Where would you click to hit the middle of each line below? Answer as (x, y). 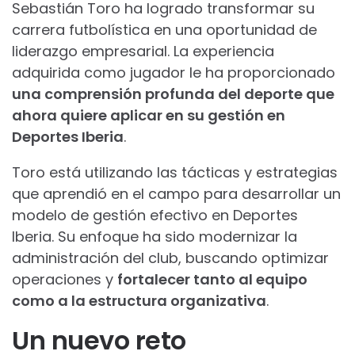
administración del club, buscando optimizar (170, 258)
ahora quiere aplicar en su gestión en (149, 115)
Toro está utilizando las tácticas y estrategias (175, 172)
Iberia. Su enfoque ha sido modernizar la (155, 236)
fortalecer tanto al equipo (212, 279)
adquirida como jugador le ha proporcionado (174, 72)
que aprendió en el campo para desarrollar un (176, 193)
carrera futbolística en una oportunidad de (164, 29)
